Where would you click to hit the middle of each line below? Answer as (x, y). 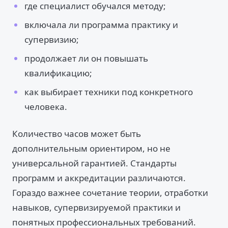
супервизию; (52, 39)
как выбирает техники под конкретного (109, 92)
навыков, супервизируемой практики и (96, 207)
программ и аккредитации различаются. (99, 178)
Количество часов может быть (77, 134)
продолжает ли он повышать (86, 58)
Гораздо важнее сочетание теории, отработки (110, 193)
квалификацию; (58, 73)
